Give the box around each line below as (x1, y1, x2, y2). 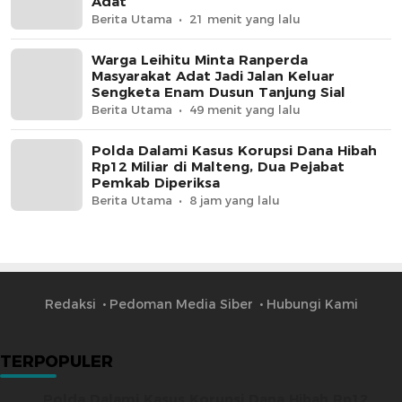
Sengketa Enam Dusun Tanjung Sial (92, 83, 345, 101)
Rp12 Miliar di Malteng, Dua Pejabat (92, 158, 345, 176)
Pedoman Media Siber (109, 296, 253, 313)
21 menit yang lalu (189, 12, 301, 27)
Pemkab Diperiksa (92, 174, 220, 192)
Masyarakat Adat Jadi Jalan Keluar (92, 67, 335, 85)
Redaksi (44, 296, 96, 313)
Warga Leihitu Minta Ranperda (92, 51, 308, 69)
